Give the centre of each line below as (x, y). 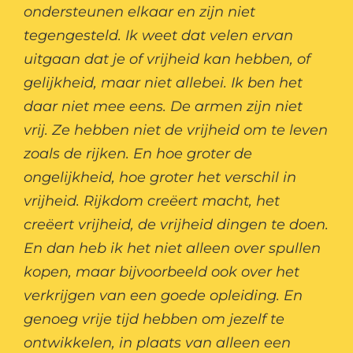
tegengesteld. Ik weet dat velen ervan (158, 36)
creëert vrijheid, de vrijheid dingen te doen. (176, 225)
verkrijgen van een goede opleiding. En (163, 296)
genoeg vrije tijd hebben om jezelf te (154, 320)
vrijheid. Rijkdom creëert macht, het (152, 201)
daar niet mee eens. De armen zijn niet (163, 107)
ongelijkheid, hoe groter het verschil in (160, 178)
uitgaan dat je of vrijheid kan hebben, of (167, 59)
